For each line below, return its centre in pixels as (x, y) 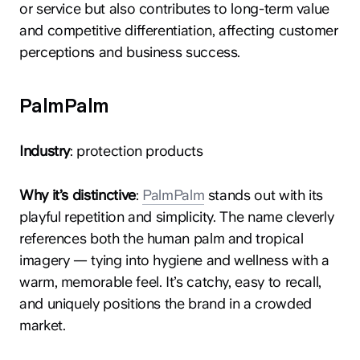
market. (43, 325)
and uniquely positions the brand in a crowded (166, 304)
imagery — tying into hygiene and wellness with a (174, 260)
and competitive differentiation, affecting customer (179, 31)
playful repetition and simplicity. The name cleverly (177, 217)
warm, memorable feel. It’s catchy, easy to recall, (171, 282)
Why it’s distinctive (78, 195)
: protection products (137, 151)
